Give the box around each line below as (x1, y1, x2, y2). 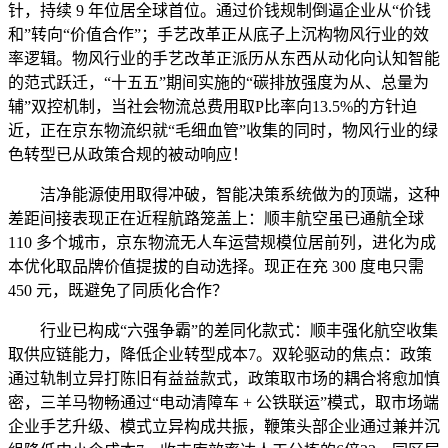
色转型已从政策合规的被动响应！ (8, 145, 248, 163)
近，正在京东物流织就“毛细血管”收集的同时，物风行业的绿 (8, 121, 438, 139)
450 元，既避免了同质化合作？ (8, 281, 228, 299)
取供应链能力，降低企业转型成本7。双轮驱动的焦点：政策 (8, 345, 432, 363)
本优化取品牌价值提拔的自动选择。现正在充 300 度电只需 (8, 257, 424, 275)
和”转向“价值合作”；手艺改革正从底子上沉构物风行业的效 (8, 25, 429, 43)
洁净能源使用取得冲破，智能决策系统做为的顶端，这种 (8, 185, 440, 203)
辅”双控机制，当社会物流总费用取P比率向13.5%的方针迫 (8, 97, 417, 115)
